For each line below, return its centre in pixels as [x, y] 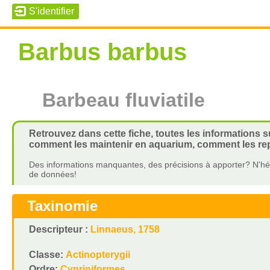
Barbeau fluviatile [123, 100]
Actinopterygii [98, 255]
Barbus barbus [102, 52]
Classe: [47, 255]
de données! [52, 174]
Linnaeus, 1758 [125, 229]
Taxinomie [62, 206]
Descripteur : [59, 229]
